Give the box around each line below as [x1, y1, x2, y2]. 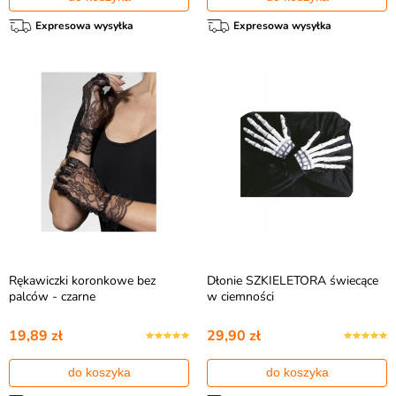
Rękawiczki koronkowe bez [9, 272, 156, 289]
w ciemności [207, 288, 274, 305]
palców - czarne [9, 288, 95, 305]
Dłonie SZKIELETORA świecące [207, 272, 378, 289]
